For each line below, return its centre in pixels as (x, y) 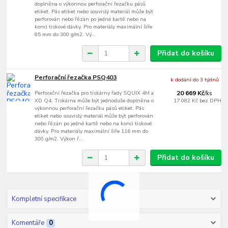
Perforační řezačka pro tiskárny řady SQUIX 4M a (94, 93)
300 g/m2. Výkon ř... (59, 139)
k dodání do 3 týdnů (195, 80)
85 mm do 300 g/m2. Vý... (65, 35)
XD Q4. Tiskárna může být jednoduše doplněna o (94, 101)
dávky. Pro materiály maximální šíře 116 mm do (92, 131)
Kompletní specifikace (44, 199)
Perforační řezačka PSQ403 (76, 78)
